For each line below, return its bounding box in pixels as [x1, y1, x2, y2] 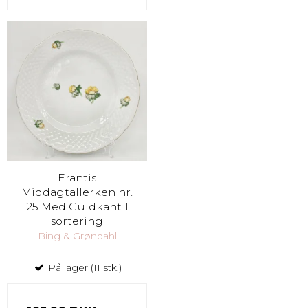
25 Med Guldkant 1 [25, 199, 129, 213]
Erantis [58, 170, 96, 184]
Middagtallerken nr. [21, 185, 133, 199]
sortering [51, 214, 103, 228]
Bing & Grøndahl [37, 230, 117, 243]
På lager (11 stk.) [45, 261, 122, 274]
